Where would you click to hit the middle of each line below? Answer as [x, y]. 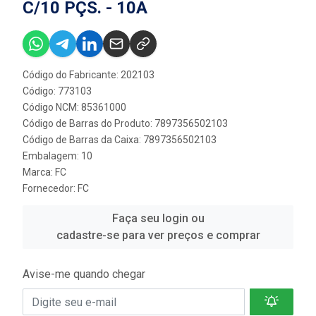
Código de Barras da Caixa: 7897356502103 [120, 140]
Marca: [39, 172]
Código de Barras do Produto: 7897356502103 [125, 123]
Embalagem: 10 [57, 156]
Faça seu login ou [158, 218]
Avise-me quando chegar [84, 274]
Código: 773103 [57, 91]
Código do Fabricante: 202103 [89, 75]
